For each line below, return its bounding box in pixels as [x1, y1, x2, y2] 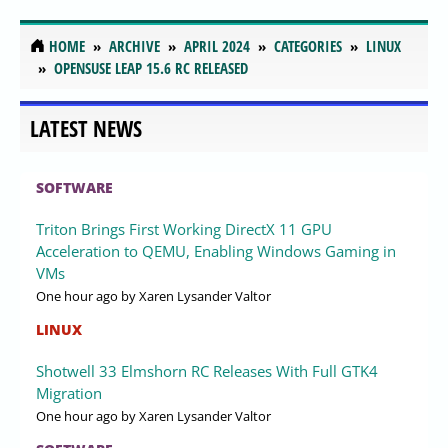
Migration [36, 383, 102, 404]
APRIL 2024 [184, 35, 250, 56]
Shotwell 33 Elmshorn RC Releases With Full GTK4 [36, 361, 378, 382]
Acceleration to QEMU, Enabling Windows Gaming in [36, 241, 396, 262]
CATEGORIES [274, 35, 342, 56]
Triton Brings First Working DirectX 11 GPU [36, 219, 332, 240]
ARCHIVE [109, 35, 160, 56]
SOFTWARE [36, 178, 113, 198]
